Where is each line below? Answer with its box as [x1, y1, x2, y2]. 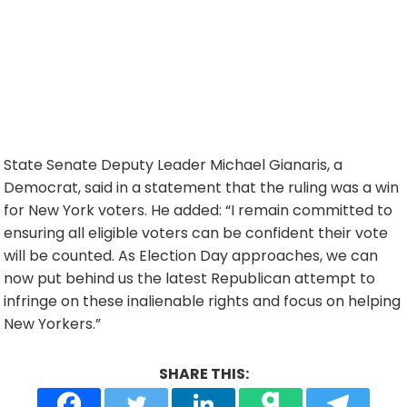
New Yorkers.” [4, 313, 101, 334]
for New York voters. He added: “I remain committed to [4, 200, 392, 221]
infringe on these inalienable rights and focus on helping [4, 291, 401, 312]
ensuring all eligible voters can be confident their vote [4, 223, 388, 243]
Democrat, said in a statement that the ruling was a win [4, 177, 399, 198]
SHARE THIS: [158, 363, 249, 384]
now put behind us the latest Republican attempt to [4, 268, 375, 289]
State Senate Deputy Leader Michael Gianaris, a [4, 154, 342, 175]
